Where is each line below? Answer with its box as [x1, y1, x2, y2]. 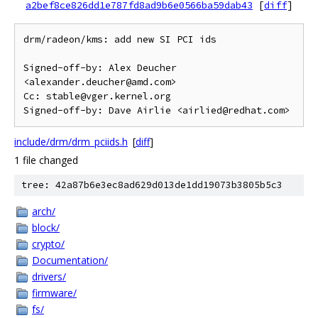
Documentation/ [32, 253, 108, 267]
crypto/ [32, 237, 65, 251]
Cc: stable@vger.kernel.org [23, 90, 171, 102]
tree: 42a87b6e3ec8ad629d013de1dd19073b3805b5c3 [21, 179, 283, 191]
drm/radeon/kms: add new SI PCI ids [23, 33, 216, 45]
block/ [32, 221, 60, 234]
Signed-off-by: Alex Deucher [23, 62, 177, 74]
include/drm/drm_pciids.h [14, 135, 128, 148]
